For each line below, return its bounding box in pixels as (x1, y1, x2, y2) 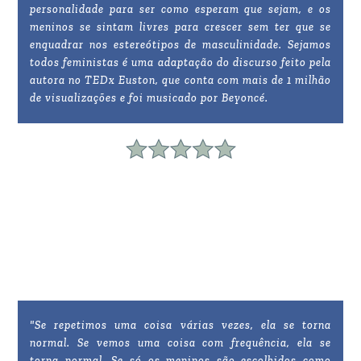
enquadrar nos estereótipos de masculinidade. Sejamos (30, 38, 331, 52)
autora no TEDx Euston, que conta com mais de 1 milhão (30, 73, 331, 88)
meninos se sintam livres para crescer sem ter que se (30, 20, 331, 35)
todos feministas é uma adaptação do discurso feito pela (30, 56, 331, 70)
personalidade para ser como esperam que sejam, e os (30, 2, 331, 17)
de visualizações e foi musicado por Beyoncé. (30, 91, 269, 106)
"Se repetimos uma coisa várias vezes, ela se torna (30, 318, 331, 333)
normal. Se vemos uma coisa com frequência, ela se (30, 336, 331, 351)
